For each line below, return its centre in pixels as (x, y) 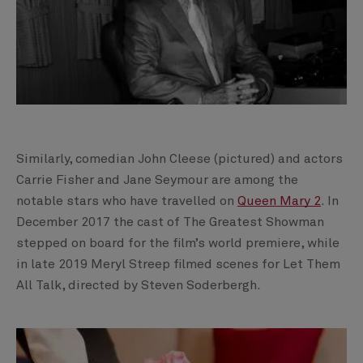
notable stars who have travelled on (127, 201)
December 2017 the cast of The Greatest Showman (170, 222)
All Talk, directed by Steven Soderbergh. (139, 285)
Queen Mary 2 (279, 201)
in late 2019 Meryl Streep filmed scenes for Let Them (178, 264)
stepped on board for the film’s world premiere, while (178, 243)
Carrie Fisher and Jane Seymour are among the (157, 180)
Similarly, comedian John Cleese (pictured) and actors (179, 159)
